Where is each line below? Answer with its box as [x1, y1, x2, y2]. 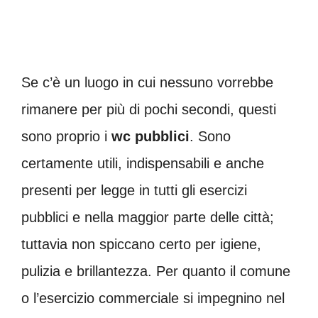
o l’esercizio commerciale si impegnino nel [21, 290, 285, 306]
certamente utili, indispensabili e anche [21, 155, 264, 171]
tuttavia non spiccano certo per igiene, [21, 236, 261, 252]
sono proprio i [21, 128, 111, 144]
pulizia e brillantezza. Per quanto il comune [21, 263, 290, 279]
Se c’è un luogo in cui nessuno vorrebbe [21, 75, 273, 90]
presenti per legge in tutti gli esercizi [21, 182, 247, 198]
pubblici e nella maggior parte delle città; [21, 209, 274, 225]
